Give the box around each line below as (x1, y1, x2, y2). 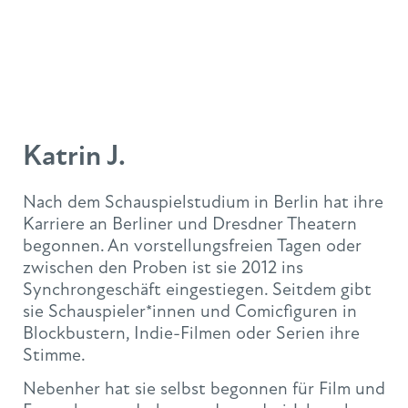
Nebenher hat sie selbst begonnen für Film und (23, 377, 385, 401)
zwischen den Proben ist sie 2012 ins (23, 256, 303, 279)
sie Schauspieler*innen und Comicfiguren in (23, 300, 357, 322)
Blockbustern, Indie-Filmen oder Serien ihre (23, 321, 360, 344)
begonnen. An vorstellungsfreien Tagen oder (23, 234, 362, 257)
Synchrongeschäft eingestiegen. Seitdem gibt (23, 278, 372, 301)
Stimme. (23, 343, 86, 366)
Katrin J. (23, 138, 126, 173)
